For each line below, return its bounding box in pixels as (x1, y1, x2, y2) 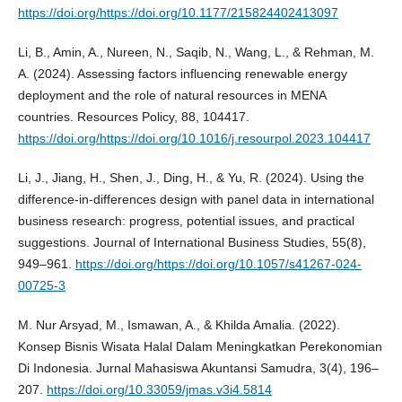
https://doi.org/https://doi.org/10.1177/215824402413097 (17, 4, 338, 20)
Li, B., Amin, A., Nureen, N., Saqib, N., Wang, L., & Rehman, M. (17, 44, 374, 59)
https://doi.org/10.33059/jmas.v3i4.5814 (46, 381, 272, 397)
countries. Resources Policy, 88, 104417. (17, 109, 249, 124)
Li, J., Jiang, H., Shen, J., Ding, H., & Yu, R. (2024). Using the (17, 170, 364, 185)
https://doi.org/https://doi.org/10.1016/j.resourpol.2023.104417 (17, 130, 371, 145)
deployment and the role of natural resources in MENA (17, 87, 326, 102)
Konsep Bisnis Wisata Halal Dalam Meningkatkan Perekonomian (17, 338, 382, 354)
